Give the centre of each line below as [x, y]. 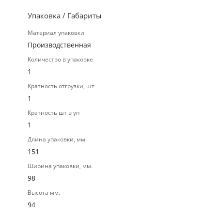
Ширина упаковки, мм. [60, 166]
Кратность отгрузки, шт [61, 86]
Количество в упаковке [60, 59]
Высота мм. [44, 192]
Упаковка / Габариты [65, 15]
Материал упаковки [56, 32]
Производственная [59, 45]
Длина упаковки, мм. [57, 139]
